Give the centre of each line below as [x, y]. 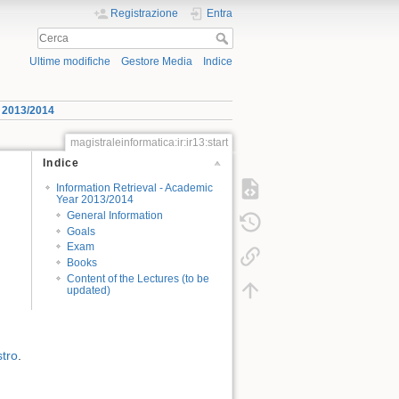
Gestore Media [156, 62]
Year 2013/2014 [94, 199]
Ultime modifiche [69, 62]
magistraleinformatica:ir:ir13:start [149, 142]
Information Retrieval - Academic [134, 187]
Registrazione [145, 13]
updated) [89, 291]
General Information [115, 215]
